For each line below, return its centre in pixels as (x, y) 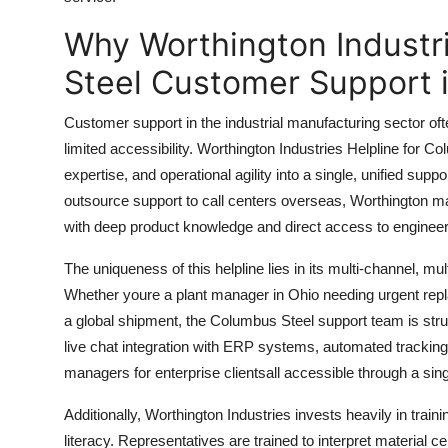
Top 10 (40, 17)
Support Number (78, 115)
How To (44, 66)
